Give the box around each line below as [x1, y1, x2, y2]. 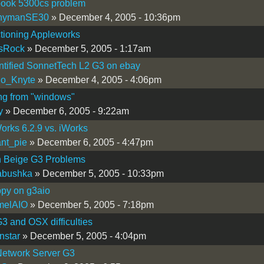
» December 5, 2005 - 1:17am [24, 43, 151, 54]
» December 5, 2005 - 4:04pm [19, 230, 146, 241]
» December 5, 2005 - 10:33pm [32, 168, 164, 179]
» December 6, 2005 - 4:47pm [27, 137, 153, 147]
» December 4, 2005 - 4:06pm [35, 74, 161, 85]
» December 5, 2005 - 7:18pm [27, 199, 154, 210]
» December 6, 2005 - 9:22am [2, 105, 129, 116]
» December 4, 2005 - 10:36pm [48, 12, 180, 22]
